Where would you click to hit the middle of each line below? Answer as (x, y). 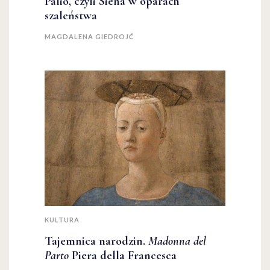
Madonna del (177, 241)
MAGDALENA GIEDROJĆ (89, 37)
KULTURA (62, 220)
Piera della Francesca (123, 256)
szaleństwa (71, 16)
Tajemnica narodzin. (96, 241)
